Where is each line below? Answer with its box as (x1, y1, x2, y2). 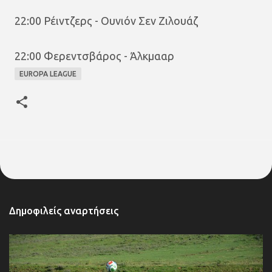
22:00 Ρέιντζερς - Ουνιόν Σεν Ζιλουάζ (15, 15, 198, 27)
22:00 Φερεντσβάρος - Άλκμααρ (15, 50, 174, 63)
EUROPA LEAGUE (19, 70, 76, 78)
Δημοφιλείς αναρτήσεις (9, 205, 118, 217)
